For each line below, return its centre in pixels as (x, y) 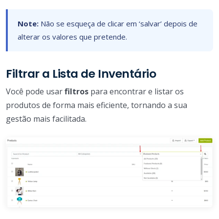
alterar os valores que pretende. (72, 37)
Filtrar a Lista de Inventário (81, 74)
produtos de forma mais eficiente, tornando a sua (97, 105)
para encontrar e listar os (136, 92)
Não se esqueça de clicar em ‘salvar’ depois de (118, 24)
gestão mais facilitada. (46, 119)
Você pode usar (35, 92)
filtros (77, 92)
